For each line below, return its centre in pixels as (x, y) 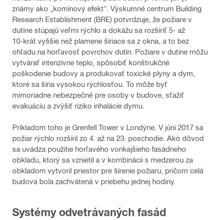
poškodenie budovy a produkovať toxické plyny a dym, (104, 73)
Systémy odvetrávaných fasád (89, 212)
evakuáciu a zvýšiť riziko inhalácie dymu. (78, 105)
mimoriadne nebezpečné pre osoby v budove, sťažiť (98, 95)
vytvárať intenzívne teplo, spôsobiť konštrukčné (91, 62)
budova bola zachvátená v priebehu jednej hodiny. (94, 181)
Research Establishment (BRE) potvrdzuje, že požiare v (102, 19)
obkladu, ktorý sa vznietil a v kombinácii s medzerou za (103, 159)
